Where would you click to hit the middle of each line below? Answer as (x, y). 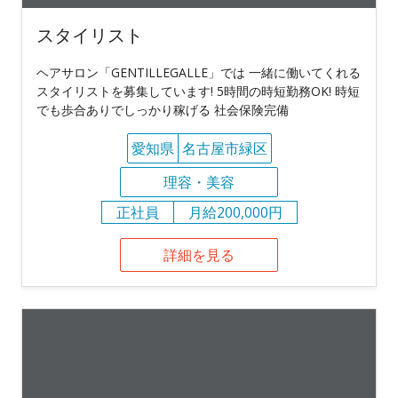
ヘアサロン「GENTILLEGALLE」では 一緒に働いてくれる (199, 72)
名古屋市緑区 (224, 148)
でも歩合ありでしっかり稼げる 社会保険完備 (163, 110)
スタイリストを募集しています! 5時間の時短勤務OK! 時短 (198, 91)
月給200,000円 (235, 212)
